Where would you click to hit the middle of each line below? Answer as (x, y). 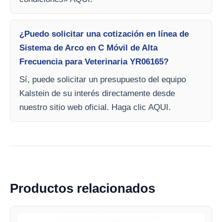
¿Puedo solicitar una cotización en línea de (104, 34)
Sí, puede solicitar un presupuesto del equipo (103, 79)
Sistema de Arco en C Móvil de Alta (88, 48)
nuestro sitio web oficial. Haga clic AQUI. (95, 107)
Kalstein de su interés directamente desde (97, 93)
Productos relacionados (83, 188)
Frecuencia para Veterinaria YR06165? (94, 61)
